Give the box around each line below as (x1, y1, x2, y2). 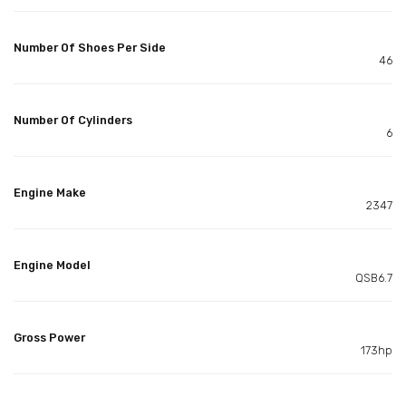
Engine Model (14, 257, 91, 272)
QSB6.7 (355, 270, 392, 285)
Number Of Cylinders (14, 112, 132, 127)
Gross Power (14, 330, 85, 344)
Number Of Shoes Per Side (14, 40, 166, 54)
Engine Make (14, 185, 86, 199)
